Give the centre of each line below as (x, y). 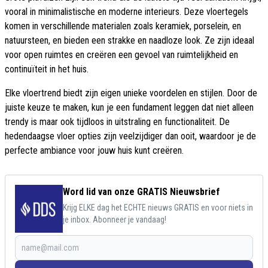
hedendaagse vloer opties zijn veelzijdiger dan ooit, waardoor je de (130, 136)
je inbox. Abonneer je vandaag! (115, 220)
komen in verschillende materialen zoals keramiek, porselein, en (123, 26)
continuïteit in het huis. (47, 69)
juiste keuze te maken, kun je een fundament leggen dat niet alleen (129, 108)
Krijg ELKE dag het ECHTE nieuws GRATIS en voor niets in (158, 208)
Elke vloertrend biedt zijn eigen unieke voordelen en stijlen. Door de (131, 93)
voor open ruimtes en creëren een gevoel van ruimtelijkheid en (121, 55)
